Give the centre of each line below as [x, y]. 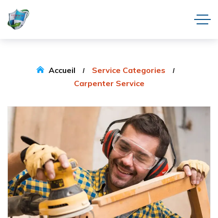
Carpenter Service [109, 83]
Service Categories [128, 70]
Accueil [62, 70]
